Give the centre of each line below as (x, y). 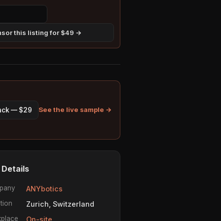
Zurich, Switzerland (60, 204)
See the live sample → (75, 110)
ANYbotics (44, 188)
